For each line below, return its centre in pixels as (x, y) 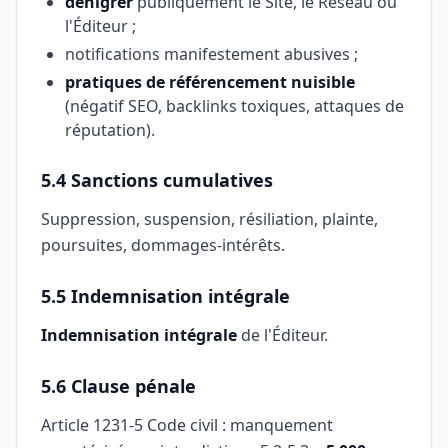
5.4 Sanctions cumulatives (157, 180)
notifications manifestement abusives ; (211, 54)
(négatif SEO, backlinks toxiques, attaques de (234, 106)
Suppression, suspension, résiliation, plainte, (209, 219)
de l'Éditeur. (282, 335)
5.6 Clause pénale (118, 386)
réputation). (110, 130)
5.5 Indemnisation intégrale (165, 296)
